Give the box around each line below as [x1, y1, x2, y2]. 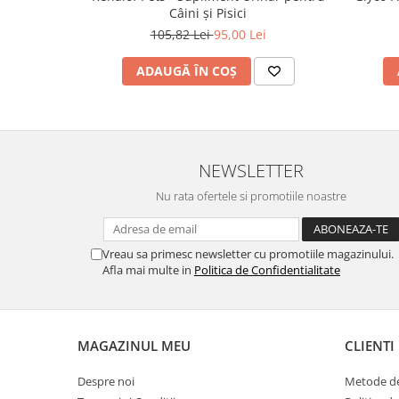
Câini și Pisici [169, 4, 247, 21]
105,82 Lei [150, 26, 214, 43]
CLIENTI [345, 337, 395, 355]
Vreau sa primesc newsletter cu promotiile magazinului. [102, 246, 394, 263]
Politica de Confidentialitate [194, 262, 340, 279]
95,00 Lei [213, 26, 266, 43]
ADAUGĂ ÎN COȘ [135, 62, 237, 79]
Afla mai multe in [102, 262, 194, 279]
